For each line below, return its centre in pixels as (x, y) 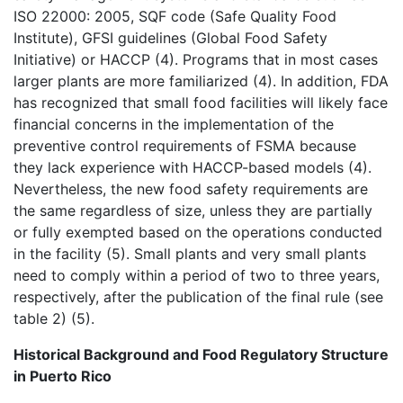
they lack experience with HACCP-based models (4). (193, 167)
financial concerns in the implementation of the (174, 124)
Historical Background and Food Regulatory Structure (201, 354)
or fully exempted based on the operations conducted (198, 232)
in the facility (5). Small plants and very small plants (190, 253)
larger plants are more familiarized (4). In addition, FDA (201, 81)
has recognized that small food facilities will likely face (201, 102)
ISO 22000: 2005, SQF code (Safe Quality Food (175, 16)
